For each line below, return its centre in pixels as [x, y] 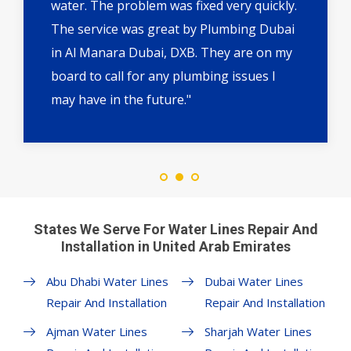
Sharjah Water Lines [258, 332]
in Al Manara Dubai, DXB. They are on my [172, 53]
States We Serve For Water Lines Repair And [175, 230]
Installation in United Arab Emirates [175, 247]
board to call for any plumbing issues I [163, 76]
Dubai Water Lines [253, 282]
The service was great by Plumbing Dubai [173, 29]
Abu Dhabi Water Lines [107, 282]
